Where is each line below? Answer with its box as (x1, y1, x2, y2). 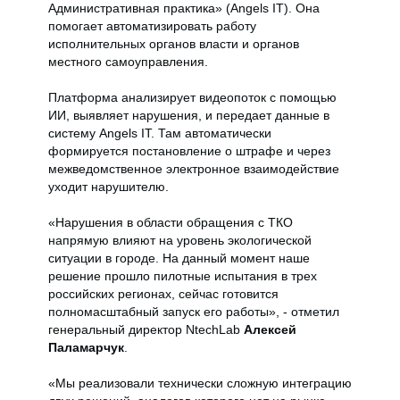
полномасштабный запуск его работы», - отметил (48, 304, 339, 319)
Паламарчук (48, 340, 124, 354)
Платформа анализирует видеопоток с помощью (48, 90, 337, 104)
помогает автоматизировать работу (48, 19, 256, 33)
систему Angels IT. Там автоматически (48, 126, 271, 140)
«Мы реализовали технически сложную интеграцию (48, 376, 352, 390)
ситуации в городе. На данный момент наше (48, 251, 310, 265)
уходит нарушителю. (48, 179, 169, 194)
